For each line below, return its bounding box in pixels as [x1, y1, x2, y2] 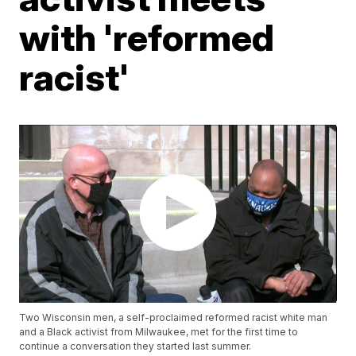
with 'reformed [19, 15, 275, 60]
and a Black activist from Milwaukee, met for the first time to [19, 326, 299, 339]
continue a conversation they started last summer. [19, 340, 252, 353]
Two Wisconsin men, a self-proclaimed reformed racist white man [19, 311, 328, 324]
